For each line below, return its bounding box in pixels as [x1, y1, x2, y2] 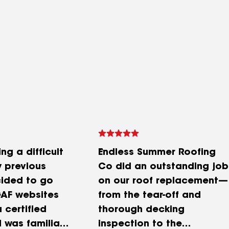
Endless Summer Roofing [98, 148, 216, 157]
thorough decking [98, 205, 185, 215]
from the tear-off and [98, 191, 201, 200]
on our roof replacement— [98, 177, 228, 186]
